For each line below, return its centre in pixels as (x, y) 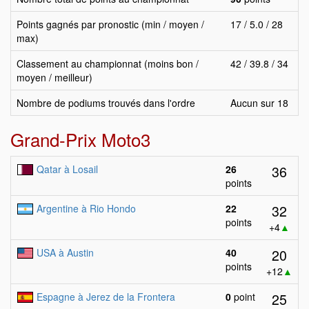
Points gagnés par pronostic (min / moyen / (110, 24)
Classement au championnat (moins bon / (108, 63)
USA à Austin (65, 252)
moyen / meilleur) (54, 77)
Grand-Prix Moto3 (80, 139)
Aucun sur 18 (259, 103)
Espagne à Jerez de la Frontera (106, 297)
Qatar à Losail (67, 169)
